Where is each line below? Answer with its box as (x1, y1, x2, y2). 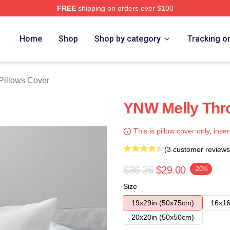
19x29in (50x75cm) (131, 199, 194, 207)
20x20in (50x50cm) (131, 213, 194, 221)
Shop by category (94, 34, 161, 44)
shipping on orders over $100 (75, 4, 174, 12)
